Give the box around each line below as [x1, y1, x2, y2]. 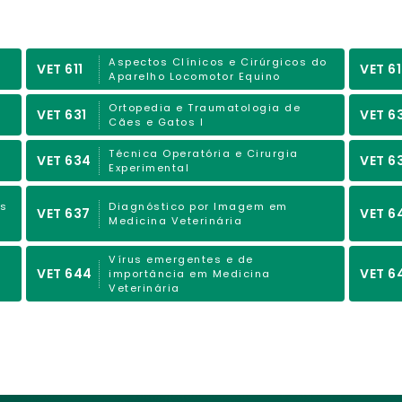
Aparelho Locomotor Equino [109, 69, 281, 83]
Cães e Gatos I [109, 115, 205, 129]
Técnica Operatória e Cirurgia [109, 146, 299, 161]
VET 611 [37, 59, 83, 78]
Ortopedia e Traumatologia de [109, 100, 301, 115]
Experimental [109, 161, 190, 175]
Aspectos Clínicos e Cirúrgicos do [109, 55, 328, 69]
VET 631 [37, 105, 87, 124]
